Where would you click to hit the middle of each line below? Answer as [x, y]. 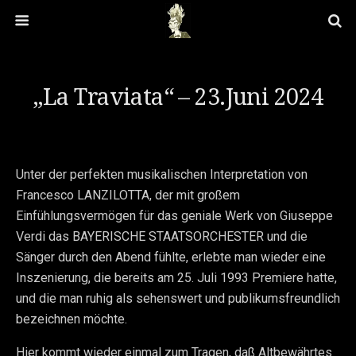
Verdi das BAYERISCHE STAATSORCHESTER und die [162, 236]
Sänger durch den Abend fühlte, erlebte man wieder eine [171, 257]
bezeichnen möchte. [72, 319]
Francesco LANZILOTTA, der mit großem [128, 195]
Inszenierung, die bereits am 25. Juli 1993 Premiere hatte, [176, 278]
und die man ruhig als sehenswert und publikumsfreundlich [178, 298]
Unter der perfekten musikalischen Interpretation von [162, 174]
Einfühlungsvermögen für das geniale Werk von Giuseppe [174, 216]
